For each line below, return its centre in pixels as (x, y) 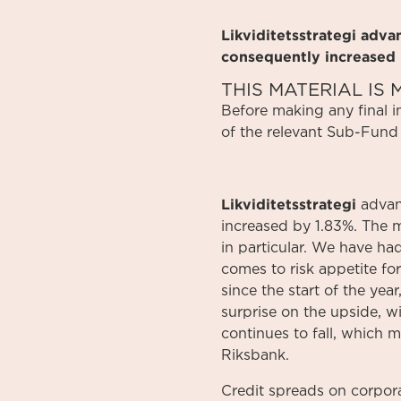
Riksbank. (255, 355)
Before (247, 111)
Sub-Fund (363, 132)
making (298, 111)
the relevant (281, 132)
